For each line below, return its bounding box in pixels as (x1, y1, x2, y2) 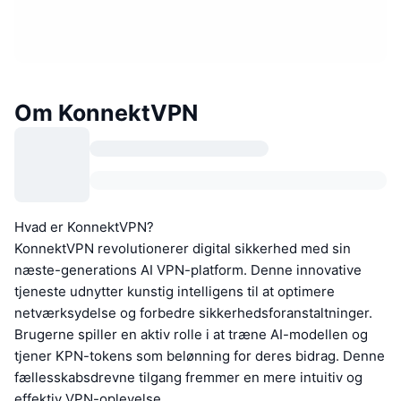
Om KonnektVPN (14, 99, 198, 127)
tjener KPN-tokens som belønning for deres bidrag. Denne (14, 347, 385, 365)
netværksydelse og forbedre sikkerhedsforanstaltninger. (14, 304, 372, 322)
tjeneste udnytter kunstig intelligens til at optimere (14, 283, 335, 301)
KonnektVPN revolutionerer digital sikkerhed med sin (14, 240, 351, 258)
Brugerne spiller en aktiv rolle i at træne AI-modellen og (14, 326, 368, 344)
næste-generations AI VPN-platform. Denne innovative (14, 261, 362, 279)
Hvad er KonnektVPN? (14, 218, 154, 236)
